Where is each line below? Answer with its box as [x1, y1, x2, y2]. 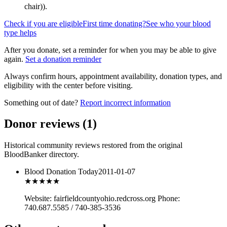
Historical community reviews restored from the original [4, 141, 182, 150]
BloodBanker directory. [4, 150, 79, 159]
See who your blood [146, 19, 211, 28]
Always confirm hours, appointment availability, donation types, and [4, 71, 222, 81]
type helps [4, 28, 36, 37]
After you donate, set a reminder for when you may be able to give [4, 45, 216, 54]
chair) [24, 2, 43, 11]
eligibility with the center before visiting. [4, 81, 133, 90]
